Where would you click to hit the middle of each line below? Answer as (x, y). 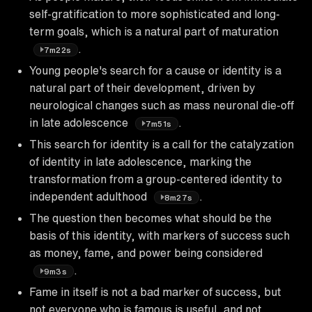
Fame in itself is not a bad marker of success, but (155, 291)
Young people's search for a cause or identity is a (155, 70)
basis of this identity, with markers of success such (159, 235)
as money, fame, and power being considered (146, 252)
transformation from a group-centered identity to (156, 179)
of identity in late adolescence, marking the (140, 161)
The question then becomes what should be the (150, 218)
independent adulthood (89, 196)
